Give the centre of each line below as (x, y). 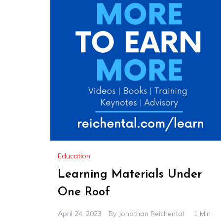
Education (74, 156)
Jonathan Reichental (151, 214)
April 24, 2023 (80, 214)
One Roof (84, 193)
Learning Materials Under (130, 175)
